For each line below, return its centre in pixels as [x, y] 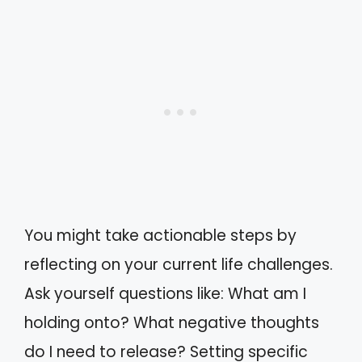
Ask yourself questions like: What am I [165, 293]
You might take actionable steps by [160, 235]
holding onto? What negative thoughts [172, 322]
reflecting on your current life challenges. [179, 264]
